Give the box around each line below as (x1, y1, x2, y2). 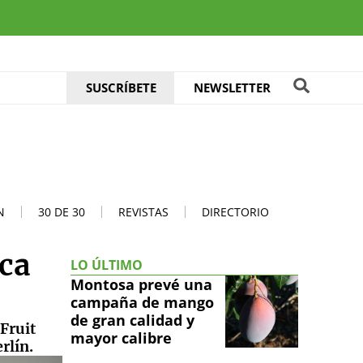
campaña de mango (70, 292, 214, 312)
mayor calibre (70, 327, 172, 348)
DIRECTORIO (202, 203, 269, 220)
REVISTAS (118, 203, 169, 220)
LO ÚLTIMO (70, 255, 143, 274)
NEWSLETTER (193, 79, 271, 96)
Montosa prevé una (70, 274, 212, 294)
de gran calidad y (70, 310, 194, 330)
